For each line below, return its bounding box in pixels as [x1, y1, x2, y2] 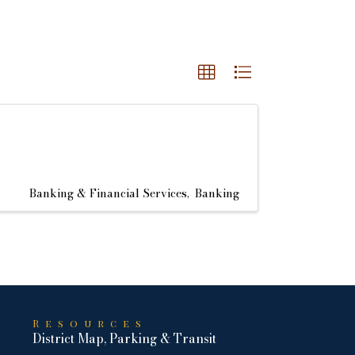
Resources [32, 316, 148, 330]
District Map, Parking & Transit [32, 329, 217, 348]
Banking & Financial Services [29, 185, 187, 202]
